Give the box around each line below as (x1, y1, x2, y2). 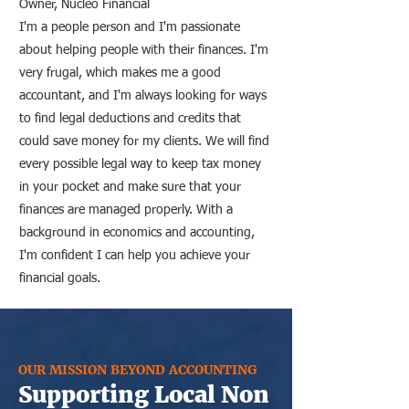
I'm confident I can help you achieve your (19, 249, 250, 262)
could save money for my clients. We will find (19, 135, 269, 148)
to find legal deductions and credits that (19, 112, 241, 125)
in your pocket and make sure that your (19, 181, 241, 194)
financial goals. (19, 272, 100, 285)
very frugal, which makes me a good (19, 67, 221, 79)
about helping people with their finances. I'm (19, 44, 268, 57)
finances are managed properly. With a (19, 204, 233, 216)
